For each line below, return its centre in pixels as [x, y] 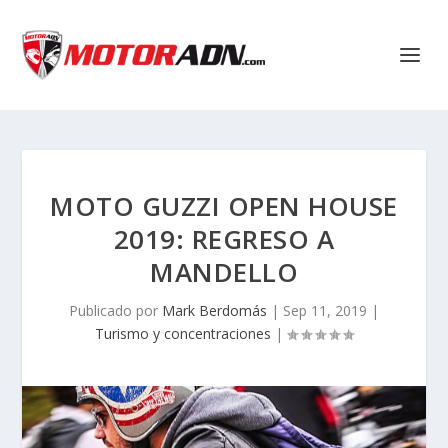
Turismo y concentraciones [183, 333]
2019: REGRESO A [224, 239]
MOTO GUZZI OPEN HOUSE [224, 206]
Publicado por [115, 310]
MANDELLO [224, 272]
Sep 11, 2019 [325, 310]
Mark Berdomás [214, 310]
